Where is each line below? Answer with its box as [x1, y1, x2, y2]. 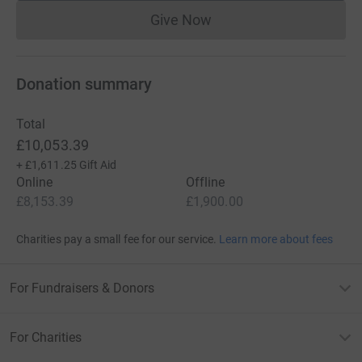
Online [16, 174, 53, 190]
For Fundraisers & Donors [10, 280, 154, 296]
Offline [186, 174, 225, 190]
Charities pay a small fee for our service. [16, 232, 217, 246]
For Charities [10, 329, 82, 345]
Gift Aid [78, 158, 117, 171]
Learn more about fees [219, 232, 334, 246]
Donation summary [16, 74, 152, 94]
